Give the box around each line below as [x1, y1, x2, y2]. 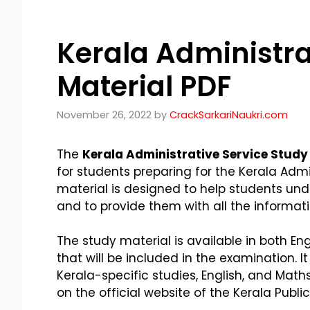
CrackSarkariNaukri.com [170, 107, 288, 122]
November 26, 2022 [57, 107, 152, 122]
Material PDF [57, 66, 231, 106]
